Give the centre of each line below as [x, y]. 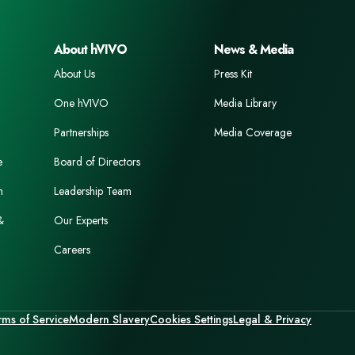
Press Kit [233, 74]
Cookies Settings [191, 319]
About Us [74, 74]
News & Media [254, 50]
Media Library [245, 103]
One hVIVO [81, 103]
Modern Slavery [109, 319]
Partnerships [81, 132]
